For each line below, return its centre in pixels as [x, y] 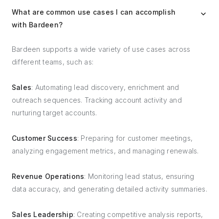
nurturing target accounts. [55, 113]
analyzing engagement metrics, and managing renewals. [105, 151]
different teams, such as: [53, 62]
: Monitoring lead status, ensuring [139, 176]
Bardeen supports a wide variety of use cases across [101, 49]
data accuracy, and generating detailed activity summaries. [109, 189]
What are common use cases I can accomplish [94, 12]
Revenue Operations [48, 176]
